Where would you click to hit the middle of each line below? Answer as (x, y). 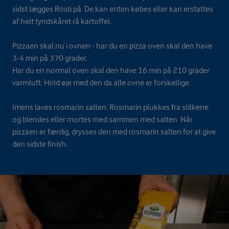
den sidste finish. (41, 144)
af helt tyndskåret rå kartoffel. (63, 21)
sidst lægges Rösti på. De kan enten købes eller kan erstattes (113, 9)
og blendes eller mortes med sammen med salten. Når (102, 119)
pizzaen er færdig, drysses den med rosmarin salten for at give (114, 132)
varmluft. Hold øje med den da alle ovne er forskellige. (101, 83)
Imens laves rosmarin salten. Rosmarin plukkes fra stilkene (110, 107)
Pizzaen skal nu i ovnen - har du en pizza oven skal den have (112, 46)
